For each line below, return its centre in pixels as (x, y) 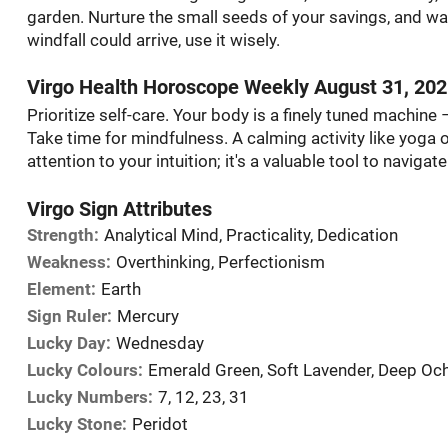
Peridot (159, 424)
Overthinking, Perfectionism (220, 262)
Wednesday (159, 343)
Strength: (62, 235)
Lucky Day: (68, 343)
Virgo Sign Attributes (119, 209)
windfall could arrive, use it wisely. (153, 40)
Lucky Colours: (84, 370)
